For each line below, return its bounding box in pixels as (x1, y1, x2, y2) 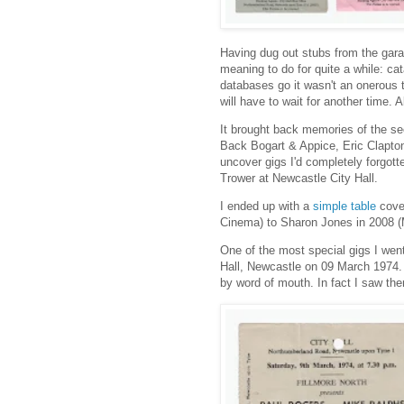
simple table (313, 199, 376, 214)
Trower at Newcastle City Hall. (220, 171, 378, 186)
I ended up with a (220, 199, 313, 214)
